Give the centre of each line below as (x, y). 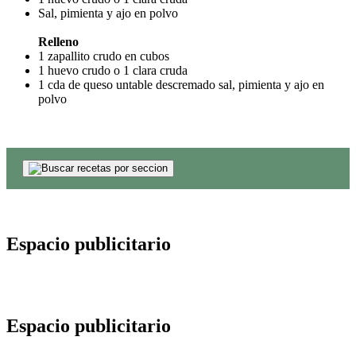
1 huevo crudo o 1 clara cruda (113, 70)
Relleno (58, 41)
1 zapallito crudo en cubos (104, 56)
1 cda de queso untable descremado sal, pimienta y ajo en (181, 84)
